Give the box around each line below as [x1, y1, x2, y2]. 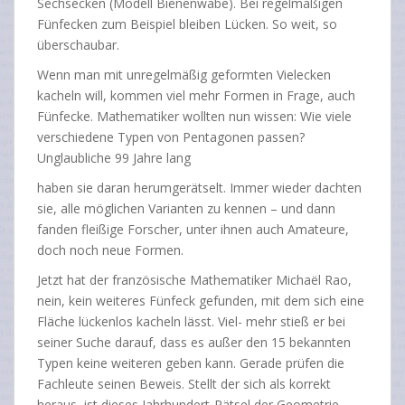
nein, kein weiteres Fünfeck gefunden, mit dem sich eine [37, 292, 364, 310]
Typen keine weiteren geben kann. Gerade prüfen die [37, 354, 344, 372]
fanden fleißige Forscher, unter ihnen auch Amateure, [37, 221, 349, 239]
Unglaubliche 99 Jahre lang [37, 149, 191, 167]
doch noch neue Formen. [37, 241, 184, 259]
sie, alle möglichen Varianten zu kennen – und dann [37, 200, 335, 218]
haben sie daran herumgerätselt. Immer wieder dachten [37, 179, 362, 197]
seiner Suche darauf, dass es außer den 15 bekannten [37, 334, 351, 352]
